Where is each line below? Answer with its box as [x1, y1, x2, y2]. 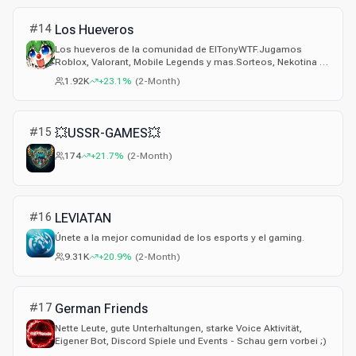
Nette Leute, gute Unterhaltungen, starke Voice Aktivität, [55, 323, 302, 334]
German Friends [55, 301, 148, 316]
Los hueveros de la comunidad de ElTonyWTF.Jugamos [55, 44, 302, 55]
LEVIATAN [55, 211, 111, 226]
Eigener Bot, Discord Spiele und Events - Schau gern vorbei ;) [55, 335, 327, 346]
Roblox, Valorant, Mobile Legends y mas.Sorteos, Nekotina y [55, 56, 324, 68]
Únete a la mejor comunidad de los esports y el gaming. [55, 232, 304, 243]
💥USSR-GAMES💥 [55, 126, 161, 141]
